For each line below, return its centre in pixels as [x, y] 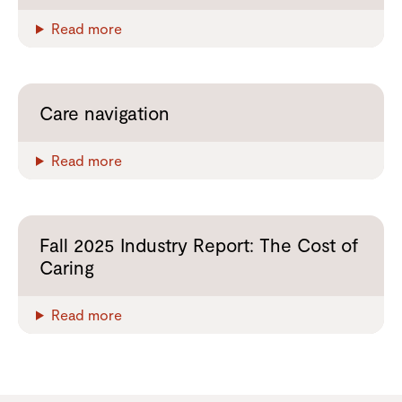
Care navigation [105, 112]
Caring [67, 267]
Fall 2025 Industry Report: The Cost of [199, 244]
